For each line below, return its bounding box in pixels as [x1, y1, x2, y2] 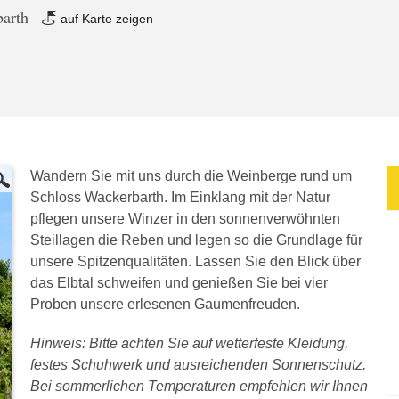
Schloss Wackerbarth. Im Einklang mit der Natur [30, 190, 330, 205]
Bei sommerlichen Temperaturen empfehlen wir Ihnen [30, 379, 368, 394]
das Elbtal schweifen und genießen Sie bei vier [30, 275, 328, 290]
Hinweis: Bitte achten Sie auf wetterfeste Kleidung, [30, 336, 348, 351]
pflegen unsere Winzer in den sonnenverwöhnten [30, 211, 340, 226]
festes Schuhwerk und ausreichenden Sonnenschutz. [30, 357, 366, 372]
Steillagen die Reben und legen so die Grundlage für [30, 232, 362, 248]
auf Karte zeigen [57, 12, 154, 26]
